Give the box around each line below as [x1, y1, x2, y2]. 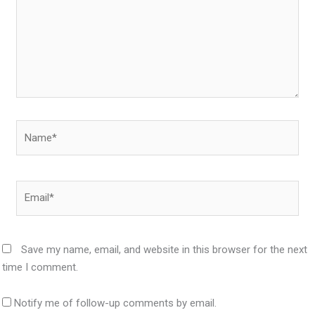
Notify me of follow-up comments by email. [14, 297, 217, 310]
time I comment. [2, 260, 79, 274]
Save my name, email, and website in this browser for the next [21, 243, 308, 256]
